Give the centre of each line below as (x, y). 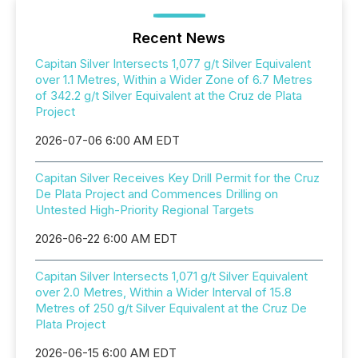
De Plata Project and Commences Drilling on (157, 194)
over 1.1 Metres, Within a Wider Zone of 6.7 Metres (174, 80)
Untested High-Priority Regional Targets (145, 210)
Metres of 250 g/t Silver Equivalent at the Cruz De (171, 308)
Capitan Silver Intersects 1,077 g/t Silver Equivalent (173, 64)
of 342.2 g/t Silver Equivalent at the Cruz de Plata (169, 95)
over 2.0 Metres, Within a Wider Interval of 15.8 (163, 292)
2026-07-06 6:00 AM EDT (107, 140)
